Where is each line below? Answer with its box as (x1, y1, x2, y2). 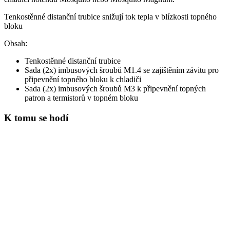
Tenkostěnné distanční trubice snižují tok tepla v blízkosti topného (4, 12, 217, 22)
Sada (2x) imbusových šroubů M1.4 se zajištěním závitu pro (25, 66, 219, 75)
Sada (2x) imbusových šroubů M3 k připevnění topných (25, 84, 206, 93)
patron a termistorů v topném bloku (25, 93, 138, 103)
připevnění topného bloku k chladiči (25, 75, 141, 84)
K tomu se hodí (4, 112, 68, 123)
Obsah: (4, 39, 27, 48)
